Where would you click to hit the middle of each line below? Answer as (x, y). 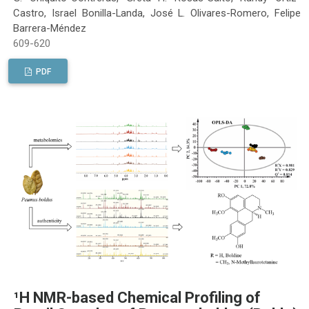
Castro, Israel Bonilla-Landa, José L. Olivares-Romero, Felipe (157, 13)
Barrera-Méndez (50, 28)
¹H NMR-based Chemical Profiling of (137, 297)
